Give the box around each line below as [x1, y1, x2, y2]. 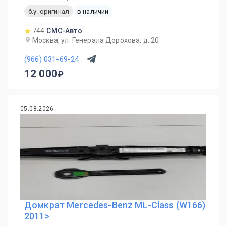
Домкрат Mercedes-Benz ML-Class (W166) [24, 200, 206, 210]
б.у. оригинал [28, 7, 69, 15]
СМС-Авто [46, 27, 82, 35]
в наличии [77, 7, 109, 15]
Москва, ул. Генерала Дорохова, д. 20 [32, 36, 159, 44]
